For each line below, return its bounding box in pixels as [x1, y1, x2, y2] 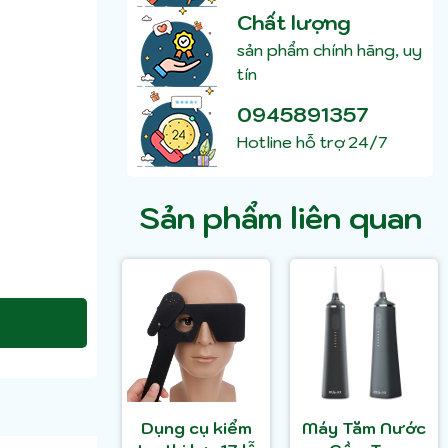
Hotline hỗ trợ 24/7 [237, 132, 387, 153]
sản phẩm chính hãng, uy [237, 40, 422, 61]
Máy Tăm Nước [302, 418, 426, 439]
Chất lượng [237, 10, 351, 37]
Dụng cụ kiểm [140, 418, 252, 439]
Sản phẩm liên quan [138, 198, 422, 238]
